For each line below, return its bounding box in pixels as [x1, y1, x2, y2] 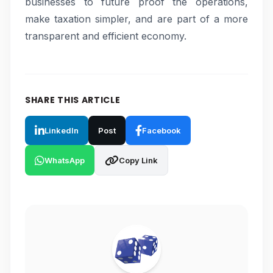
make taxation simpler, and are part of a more [25, 13, 248, 25]
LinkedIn [44, 125, 79, 135]
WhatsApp [44, 155, 85, 165]
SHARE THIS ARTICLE [25, 94, 121, 106]
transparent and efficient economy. [25, 30, 186, 42]
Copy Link [119, 155, 158, 165]
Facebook [142, 125, 181, 135]
